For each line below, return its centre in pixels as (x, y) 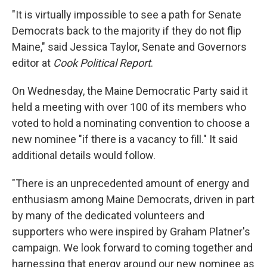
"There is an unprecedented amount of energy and (131, 183)
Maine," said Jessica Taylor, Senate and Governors (129, 47)
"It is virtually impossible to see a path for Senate (127, 15)
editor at (32, 63)
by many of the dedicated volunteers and (108, 215)
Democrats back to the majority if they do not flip (127, 31)
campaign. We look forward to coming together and (132, 248)
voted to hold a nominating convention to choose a (131, 123)
